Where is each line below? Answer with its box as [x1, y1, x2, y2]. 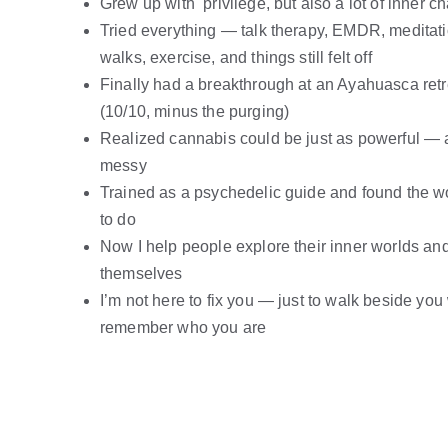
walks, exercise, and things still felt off [100, 49, 372, 66]
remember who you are [100, 319, 267, 336]
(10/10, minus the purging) [100, 103, 290, 120]
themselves [100, 265, 183, 282]
